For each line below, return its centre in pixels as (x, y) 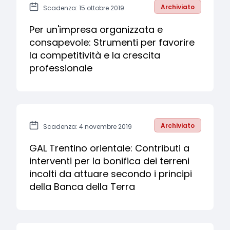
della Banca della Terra (82, 187)
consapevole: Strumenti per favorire (112, 42)
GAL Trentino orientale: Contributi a (109, 148)
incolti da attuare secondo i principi (111, 174)
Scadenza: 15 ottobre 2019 (84, 8)
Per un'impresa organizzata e (96, 30)
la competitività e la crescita (95, 55)
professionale (61, 68)
